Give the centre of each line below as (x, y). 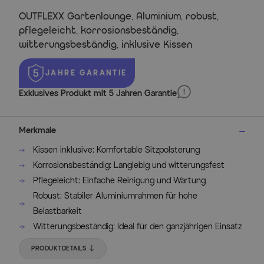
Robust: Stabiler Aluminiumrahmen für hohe (115, 196)
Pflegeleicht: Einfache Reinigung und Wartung (119, 180)
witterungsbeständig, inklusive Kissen (105, 44)
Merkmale (37, 130)
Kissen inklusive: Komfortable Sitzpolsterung (116, 150)
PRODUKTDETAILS (59, 248)
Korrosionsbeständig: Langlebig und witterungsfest (129, 165)
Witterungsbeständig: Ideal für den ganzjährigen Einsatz (137, 226)
